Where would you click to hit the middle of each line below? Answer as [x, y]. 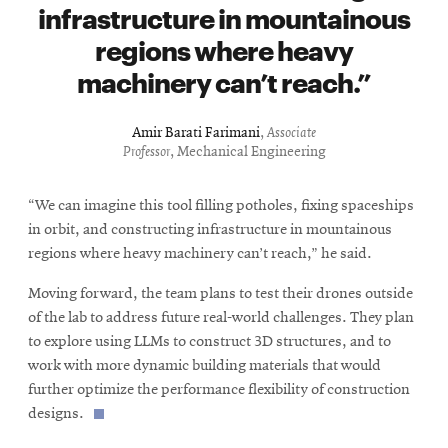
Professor [146, 152]
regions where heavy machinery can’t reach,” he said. [200, 253]
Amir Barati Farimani [196, 133]
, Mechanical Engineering [247, 152]
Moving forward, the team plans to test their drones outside [220, 293]
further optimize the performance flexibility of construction [219, 389]
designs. [56, 413]
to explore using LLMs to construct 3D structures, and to [209, 341]
